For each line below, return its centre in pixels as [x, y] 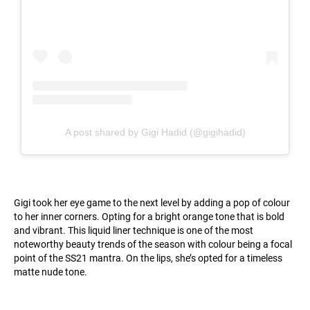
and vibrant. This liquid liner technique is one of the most [134, 230]
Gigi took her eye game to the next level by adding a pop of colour [152, 202]
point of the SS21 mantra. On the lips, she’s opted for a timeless [148, 258]
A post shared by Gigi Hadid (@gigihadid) [155, 132]
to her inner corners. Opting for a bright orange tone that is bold [149, 216]
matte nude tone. [51, 272]
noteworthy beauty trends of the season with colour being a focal [153, 244]
